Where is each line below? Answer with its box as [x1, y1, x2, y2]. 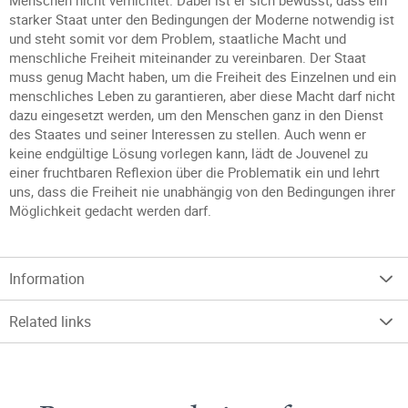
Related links [9, 311, 91, 331]
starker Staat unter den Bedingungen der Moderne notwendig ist [9, 10, 394, 28]
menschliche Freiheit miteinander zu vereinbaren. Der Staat [9, 48, 366, 66]
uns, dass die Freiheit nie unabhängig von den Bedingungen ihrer [9, 182, 395, 200]
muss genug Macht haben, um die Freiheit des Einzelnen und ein [9, 67, 396, 86]
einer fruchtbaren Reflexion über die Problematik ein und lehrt [9, 163, 380, 181]
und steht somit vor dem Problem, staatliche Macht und [9, 29, 346, 47]
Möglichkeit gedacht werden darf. [9, 201, 211, 219]
